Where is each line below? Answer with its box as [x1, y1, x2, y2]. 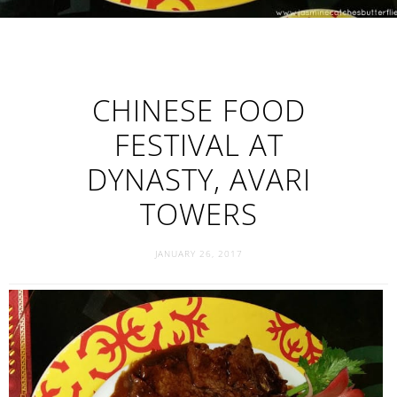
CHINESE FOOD [91, 90, 306, 130]
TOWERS [139, 194, 258, 234]
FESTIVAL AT [113, 125, 284, 165]
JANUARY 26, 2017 [154, 247, 243, 260]
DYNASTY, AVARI [86, 160, 311, 199]
